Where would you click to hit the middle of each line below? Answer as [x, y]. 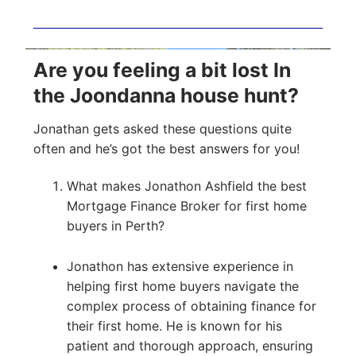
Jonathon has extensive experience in [180, 267]
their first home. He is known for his [174, 326]
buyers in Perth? [115, 226]
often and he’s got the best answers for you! [166, 148]
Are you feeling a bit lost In [162, 70]
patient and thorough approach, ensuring [190, 346]
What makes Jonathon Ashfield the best [186, 186]
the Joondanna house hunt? [166, 96]
